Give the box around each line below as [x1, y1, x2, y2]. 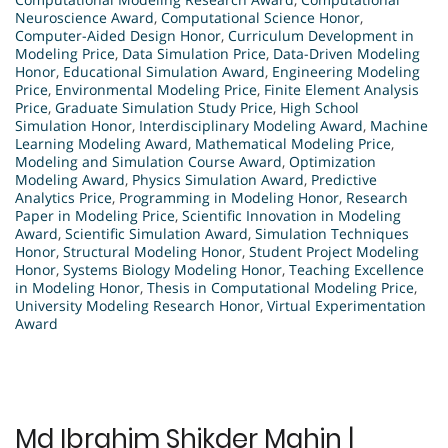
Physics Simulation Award [132, 169, 304, 189]
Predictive [311, 169, 377, 189]
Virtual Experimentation [267, 295, 426, 315]
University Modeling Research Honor [15, 295, 260, 315]
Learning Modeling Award [15, 133, 188, 153]
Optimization [289, 151, 376, 171]
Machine [370, 115, 428, 135]
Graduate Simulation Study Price [55, 97, 273, 117]
